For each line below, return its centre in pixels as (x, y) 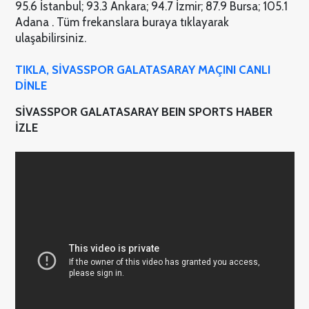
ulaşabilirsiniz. (50, 38)
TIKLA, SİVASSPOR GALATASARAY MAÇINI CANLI (142, 70)
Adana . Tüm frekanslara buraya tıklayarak (122, 22)
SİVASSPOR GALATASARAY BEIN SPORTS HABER (143, 112)
